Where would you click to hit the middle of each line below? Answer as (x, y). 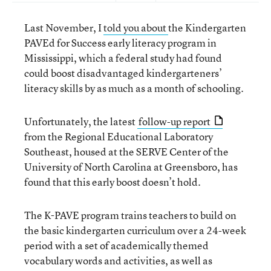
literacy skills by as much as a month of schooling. (134, 88)
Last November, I (64, 28)
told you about (136, 28)
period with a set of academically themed (116, 245)
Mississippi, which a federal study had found (123, 58)
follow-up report (175, 121)
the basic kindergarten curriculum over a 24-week (135, 230)
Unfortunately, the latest (81, 121)
